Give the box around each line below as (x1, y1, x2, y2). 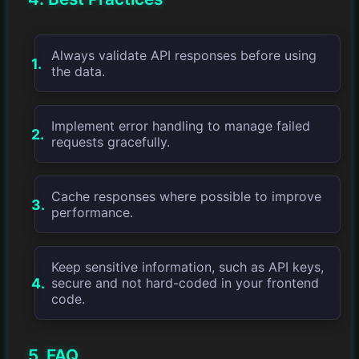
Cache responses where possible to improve (50, 188, 321, 205)
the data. (50, 63, 105, 80)
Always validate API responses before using (50, 47, 317, 64)
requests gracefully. (50, 134, 170, 151)
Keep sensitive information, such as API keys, (50, 259, 324, 276)
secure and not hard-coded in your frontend (50, 275, 319, 292)
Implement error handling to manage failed (50, 118, 310, 135)
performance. (50, 204, 133, 221)
